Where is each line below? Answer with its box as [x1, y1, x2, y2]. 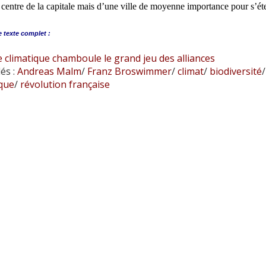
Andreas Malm [17, 65, 81, 78]
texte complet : [3, 30, 50, 37]
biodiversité [207, 65, 262, 78]
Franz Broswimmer [84, 65, 172, 78]
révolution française [17, 78, 110, 91]
